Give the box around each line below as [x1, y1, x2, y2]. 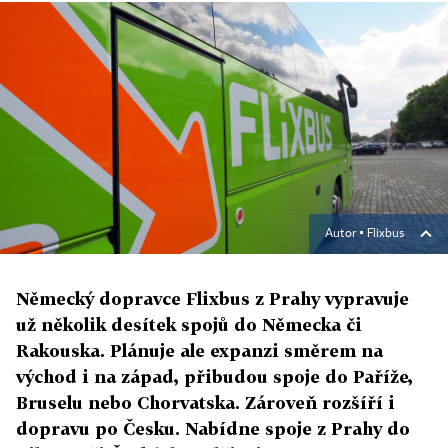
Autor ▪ [325, 228, 367, 241]
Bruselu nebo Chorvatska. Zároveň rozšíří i [16, 392, 395, 414]
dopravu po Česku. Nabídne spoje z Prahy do [16, 418, 410, 440]
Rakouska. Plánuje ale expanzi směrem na [16, 340, 383, 362]
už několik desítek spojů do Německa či [16, 314, 362, 336]
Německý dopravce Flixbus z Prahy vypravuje [16, 288, 409, 310]
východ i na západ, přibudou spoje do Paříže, [16, 366, 413, 388]
